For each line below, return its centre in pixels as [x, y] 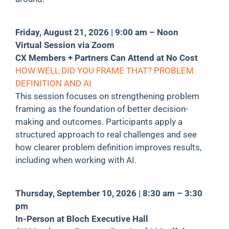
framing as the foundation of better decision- [101, 109]
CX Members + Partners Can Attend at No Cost [106, 58]
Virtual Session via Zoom [65, 45]
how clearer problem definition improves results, [108, 147]
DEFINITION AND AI [53, 83]
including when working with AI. [76, 160]
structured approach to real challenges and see [106, 134]
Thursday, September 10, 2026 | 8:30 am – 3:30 [109, 193]
